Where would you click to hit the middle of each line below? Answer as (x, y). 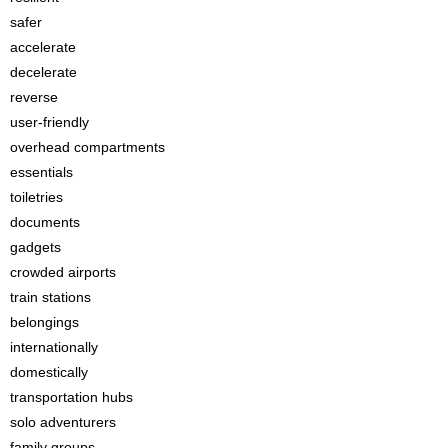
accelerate (43, 47)
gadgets (35, 247)
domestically (49, 372)
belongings (44, 322)
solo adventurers (63, 422)
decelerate (43, 72)
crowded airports (63, 272)
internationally (54, 347)
